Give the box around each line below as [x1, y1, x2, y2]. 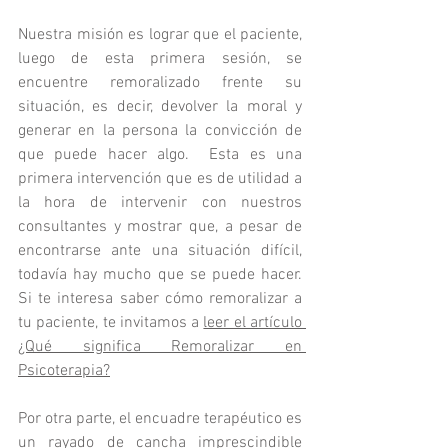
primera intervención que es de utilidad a [18, 168, 302, 189]
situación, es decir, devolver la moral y [18, 96, 302, 117]
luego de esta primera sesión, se [18, 48, 302, 69]
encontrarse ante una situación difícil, [18, 240, 302, 261]
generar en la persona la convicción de [18, 120, 302, 141]
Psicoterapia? [18, 360, 110, 381]
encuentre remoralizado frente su [18, 72, 302, 93]
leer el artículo [203, 312, 303, 333]
